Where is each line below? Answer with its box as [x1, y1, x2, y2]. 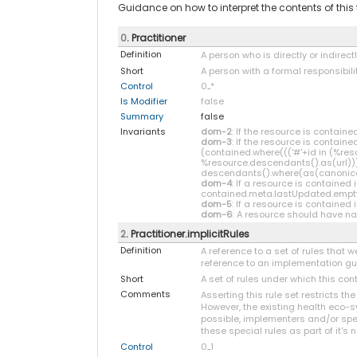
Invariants [120, 124, 166, 138]
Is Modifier [120, 94, 167, 108]
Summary [120, 109, 163, 123]
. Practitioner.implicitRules [125, 226, 249, 241]
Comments [120, 287, 171, 300]
